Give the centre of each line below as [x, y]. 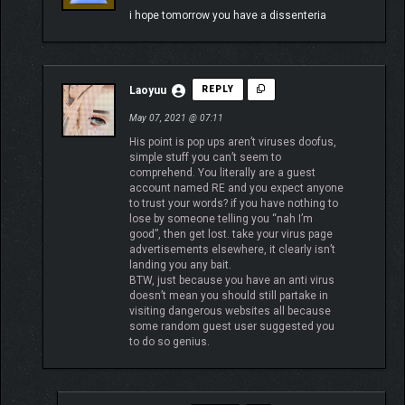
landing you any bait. [180, 265]
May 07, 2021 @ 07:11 [176, 118]
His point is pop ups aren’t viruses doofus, [233, 142]
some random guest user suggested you [232, 327]
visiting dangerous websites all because [230, 311]
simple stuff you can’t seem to [205, 158]
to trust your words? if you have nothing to [234, 204]
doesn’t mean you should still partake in [229, 296]
